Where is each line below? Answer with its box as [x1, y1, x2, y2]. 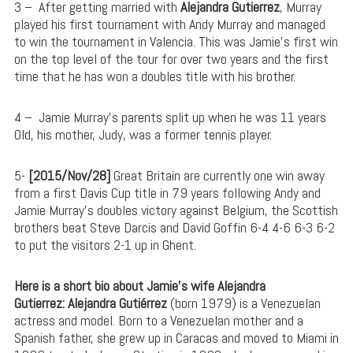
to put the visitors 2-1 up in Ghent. [13, 235, 196, 254]
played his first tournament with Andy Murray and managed [13, 14, 325, 33]
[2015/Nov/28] [24, 165, 110, 184]
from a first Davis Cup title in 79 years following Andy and [13, 183, 321, 202]
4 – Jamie [13, 107, 73, 126]
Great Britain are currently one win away [113, 165, 325, 184]
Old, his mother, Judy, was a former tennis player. [13, 124, 272, 143]
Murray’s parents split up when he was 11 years [72, 107, 326, 126]
